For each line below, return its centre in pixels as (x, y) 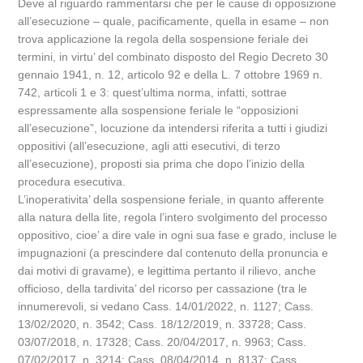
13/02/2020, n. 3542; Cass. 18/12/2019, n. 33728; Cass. (162, 324)
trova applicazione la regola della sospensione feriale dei (163, 39)
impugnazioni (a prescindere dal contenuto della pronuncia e (173, 253)
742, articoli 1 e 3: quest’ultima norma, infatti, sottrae (153, 92)
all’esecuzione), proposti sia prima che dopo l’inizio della (162, 164)
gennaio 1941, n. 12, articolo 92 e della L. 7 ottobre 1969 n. (171, 75)
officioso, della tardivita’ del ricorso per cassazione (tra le (163, 288)
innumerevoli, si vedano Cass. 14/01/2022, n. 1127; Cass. (166, 306)
